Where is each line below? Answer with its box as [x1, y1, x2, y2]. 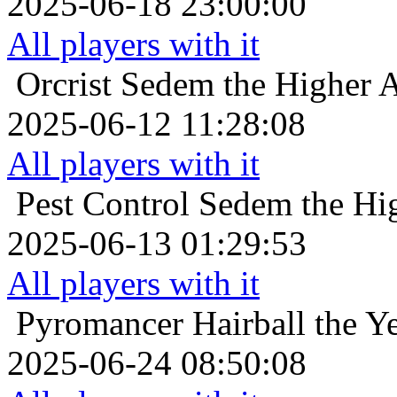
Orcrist [16, 65, 112, 104]
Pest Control [16, 184, 190, 223]
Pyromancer [16, 304, 183, 343]
